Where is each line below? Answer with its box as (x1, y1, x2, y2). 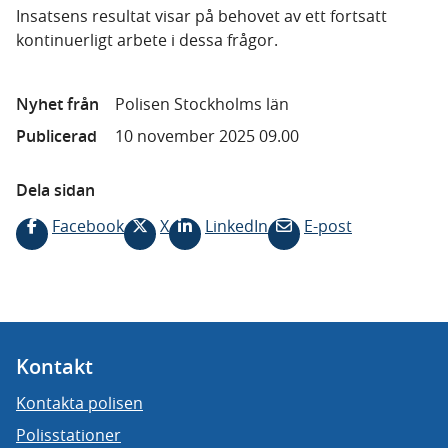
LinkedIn (205, 215, 268, 238)
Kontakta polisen (16, 392, 143, 415)
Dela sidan (16, 179, 95, 202)
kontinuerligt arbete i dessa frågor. (16, 29, 278, 52)
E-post (304, 215, 352, 238)
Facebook (52, 215, 124, 238)
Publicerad (16, 125, 97, 148)
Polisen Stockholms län (115, 93, 289, 116)
